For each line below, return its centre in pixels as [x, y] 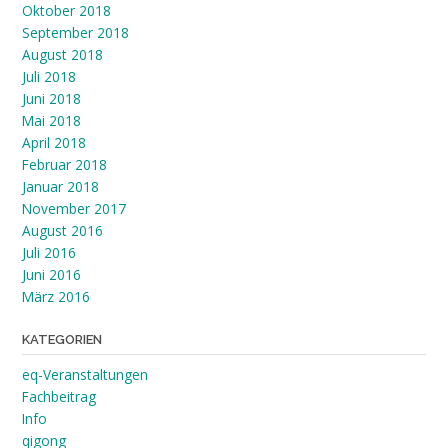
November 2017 [74, 209]
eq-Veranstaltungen [85, 375]
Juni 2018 [51, 99]
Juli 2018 [49, 77]
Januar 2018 [60, 187]
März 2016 [56, 297]
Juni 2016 [51, 275]
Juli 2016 [49, 253]
